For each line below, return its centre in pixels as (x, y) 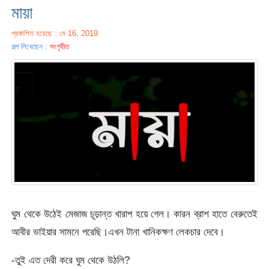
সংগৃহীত (60, 46)
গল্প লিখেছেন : (31, 46)
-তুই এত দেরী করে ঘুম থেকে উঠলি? (71, 260)
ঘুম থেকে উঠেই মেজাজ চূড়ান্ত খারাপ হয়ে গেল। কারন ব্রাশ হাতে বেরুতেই (134, 213)
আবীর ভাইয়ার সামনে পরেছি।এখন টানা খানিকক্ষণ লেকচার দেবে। (118, 231)
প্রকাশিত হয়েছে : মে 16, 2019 (55, 33)
